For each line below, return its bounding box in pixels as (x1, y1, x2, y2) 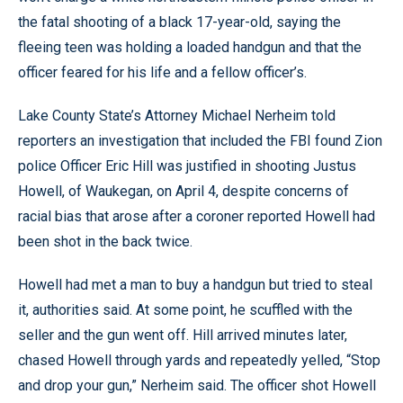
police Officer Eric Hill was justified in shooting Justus (18, 157, 356, 175)
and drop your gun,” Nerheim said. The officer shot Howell (18, 377, 376, 394)
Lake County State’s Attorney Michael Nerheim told (18, 107, 336, 124)
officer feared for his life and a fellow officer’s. (18, 64, 307, 81)
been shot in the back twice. (18, 233, 193, 250)
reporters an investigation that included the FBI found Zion (18, 132, 382, 149)
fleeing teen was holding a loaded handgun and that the (18, 39, 362, 56)
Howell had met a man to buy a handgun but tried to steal (18, 276, 372, 293)
